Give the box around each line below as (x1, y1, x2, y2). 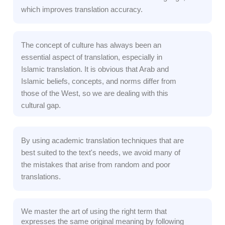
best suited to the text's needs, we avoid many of (21, 148, 180, 157)
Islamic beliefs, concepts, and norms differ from (21, 77, 176, 86)
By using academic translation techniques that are (21, 136, 184, 145)
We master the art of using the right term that (21, 207, 167, 216)
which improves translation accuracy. (21, 5, 143, 14)
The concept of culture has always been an (21, 41, 161, 50)
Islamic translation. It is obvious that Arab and (21, 65, 169, 74)
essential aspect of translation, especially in (21, 53, 162, 62)
